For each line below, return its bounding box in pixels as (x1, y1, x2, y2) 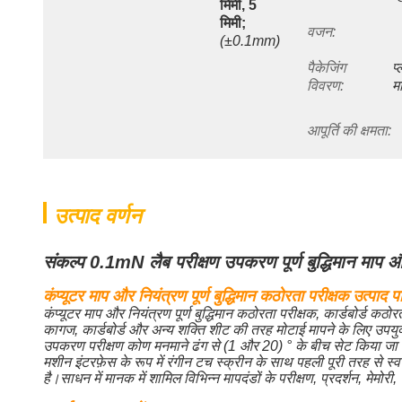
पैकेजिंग (306, 60, 345, 75)
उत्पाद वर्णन (54, 204, 142, 228)
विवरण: (306, 78, 344, 93)
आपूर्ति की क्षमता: (306, 123, 391, 138)
